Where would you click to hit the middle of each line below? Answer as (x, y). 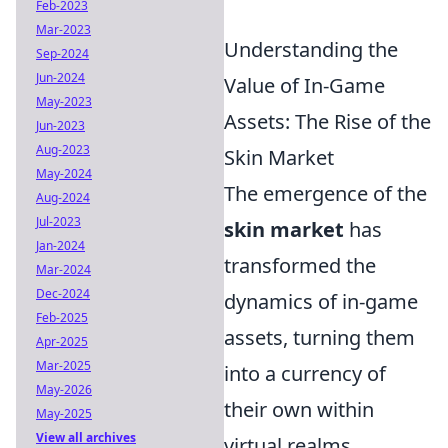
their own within (299, 409)
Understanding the (311, 49)
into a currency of (305, 373)
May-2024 (64, 173)
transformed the (300, 265)
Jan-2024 (60, 245)
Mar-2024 (63, 269)
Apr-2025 (62, 341)
